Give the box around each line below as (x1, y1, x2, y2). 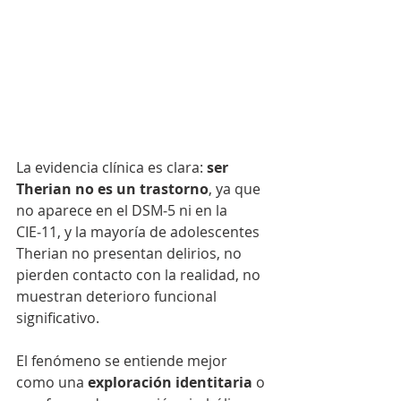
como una (16, 372, 88, 393)
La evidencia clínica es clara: (16, 158, 207, 178)
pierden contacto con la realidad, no (16, 265, 264, 286)
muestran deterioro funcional (16, 286, 220, 307)
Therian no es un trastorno (16, 179, 209, 200)
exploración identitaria (88, 372, 252, 393)
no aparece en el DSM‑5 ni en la (16, 200, 231, 221)
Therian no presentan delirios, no (16, 243, 245, 264)
